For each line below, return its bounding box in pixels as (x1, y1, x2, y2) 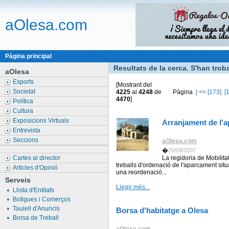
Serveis (5, 176, 31, 184)
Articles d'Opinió (13, 164, 59, 171)
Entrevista (13, 127, 42, 134)
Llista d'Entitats (13, 187, 56, 194)
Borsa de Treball (13, 214, 60, 221)
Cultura (13, 107, 35, 114)
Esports (13, 78, 35, 85)
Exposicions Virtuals (13, 117, 71, 124)
